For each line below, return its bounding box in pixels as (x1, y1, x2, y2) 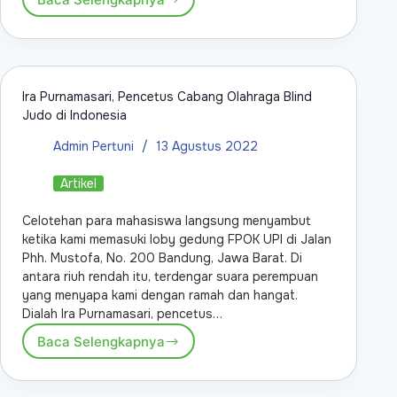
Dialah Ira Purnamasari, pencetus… (22, 306, 222, 323)
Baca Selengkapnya (37, 332, 165, 350)
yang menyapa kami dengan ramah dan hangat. (22, 287, 298, 304)
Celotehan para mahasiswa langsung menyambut (22, 213, 311, 230)
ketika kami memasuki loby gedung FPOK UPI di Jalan (22, 231, 331, 248)
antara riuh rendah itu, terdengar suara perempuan (22, 269, 318, 285)
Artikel (60, 175, 97, 192)
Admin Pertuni (53, 138, 134, 155)
